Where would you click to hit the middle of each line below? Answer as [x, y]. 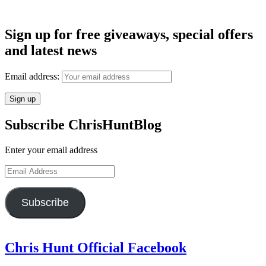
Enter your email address [51, 150]
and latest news [51, 51]
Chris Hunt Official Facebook [96, 248]
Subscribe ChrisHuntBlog [83, 125]
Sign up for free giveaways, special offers [129, 35]
